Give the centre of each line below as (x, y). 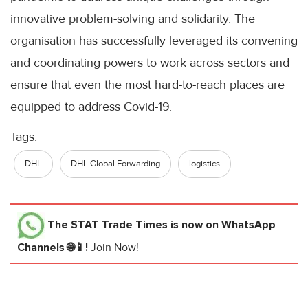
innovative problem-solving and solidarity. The (133, 18)
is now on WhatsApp (222, 224)
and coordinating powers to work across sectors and (150, 62)
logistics (205, 163)
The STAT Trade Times (108, 224)
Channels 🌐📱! (54, 247)
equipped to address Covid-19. (91, 106)
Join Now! (115, 247)
